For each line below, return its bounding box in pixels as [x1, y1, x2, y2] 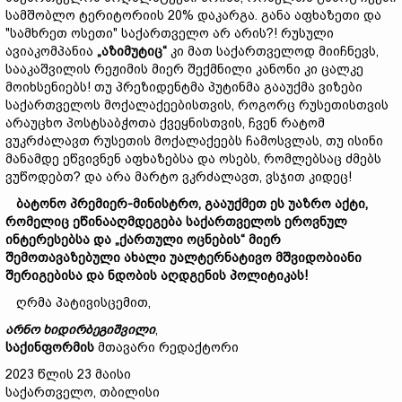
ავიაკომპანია [5, 44, 97, 58]
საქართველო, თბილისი [5, 385, 160, 399]
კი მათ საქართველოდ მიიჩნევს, [167, 44, 379, 58]
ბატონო [16, 197, 70, 211]
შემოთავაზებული [5, 250, 124, 265]
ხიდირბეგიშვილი [43, 322, 155, 336]
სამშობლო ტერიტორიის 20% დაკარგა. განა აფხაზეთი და [5, 8, 381, 22]
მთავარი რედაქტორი [94, 340, 239, 354]
